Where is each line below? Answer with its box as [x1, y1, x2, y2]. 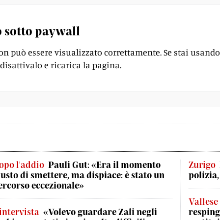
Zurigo [189, 159, 216, 170]
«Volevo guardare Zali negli [43, 206, 157, 217]
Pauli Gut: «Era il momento [48, 159, 161, 170]
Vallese [189, 196, 218, 207]
